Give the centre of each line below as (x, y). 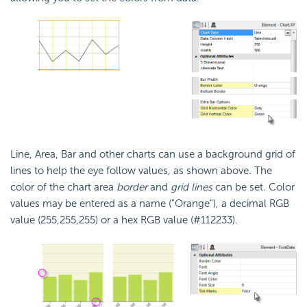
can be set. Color (254, 187)
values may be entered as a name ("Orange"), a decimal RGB (150, 204)
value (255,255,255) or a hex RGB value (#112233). (124, 220)
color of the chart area (63, 187)
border (132, 187)
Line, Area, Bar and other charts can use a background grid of (153, 155)
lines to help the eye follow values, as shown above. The (141, 171)
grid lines (192, 187)
